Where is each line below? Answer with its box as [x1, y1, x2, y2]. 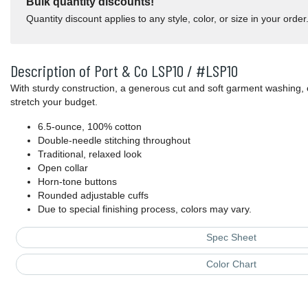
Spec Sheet [206, 232, 256, 243]
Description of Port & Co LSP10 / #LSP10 [10, 60, 238, 81]
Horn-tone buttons [38, 176, 117, 188]
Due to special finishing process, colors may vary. [38, 203, 252, 215]
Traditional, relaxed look [38, 148, 142, 160]
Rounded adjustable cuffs [38, 190, 148, 201]
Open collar [38, 162, 88, 174]
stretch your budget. [10, 96, 98, 108]
